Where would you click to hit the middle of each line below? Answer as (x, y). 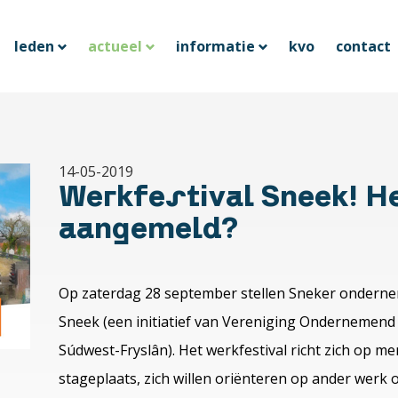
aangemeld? (149, 227)
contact (363, 46)
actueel (115, 46)
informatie (215, 46)
